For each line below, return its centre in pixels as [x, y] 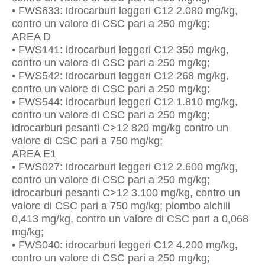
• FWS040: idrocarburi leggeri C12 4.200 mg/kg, [125, 245]
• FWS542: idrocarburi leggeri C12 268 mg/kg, [120, 76]
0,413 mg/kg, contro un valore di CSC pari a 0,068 [130, 219]
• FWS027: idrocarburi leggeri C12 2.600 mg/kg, [125, 167]
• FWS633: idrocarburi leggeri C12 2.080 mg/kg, [125, 11]
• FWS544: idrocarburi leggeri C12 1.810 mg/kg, [125, 102]
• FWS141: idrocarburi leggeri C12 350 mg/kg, [120, 50]
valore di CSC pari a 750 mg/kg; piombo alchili [121, 206]
